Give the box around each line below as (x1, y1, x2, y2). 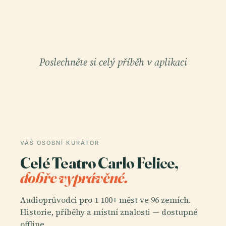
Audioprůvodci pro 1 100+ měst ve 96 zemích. (20, 194, 191, 205)
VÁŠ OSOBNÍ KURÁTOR (20, 139, 99, 147)
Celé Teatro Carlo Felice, (20, 153, 179, 173)
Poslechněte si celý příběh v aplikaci (39, 55, 187, 70)
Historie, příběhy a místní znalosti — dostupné (20, 206, 198, 217)
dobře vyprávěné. (20, 167, 128, 188)
